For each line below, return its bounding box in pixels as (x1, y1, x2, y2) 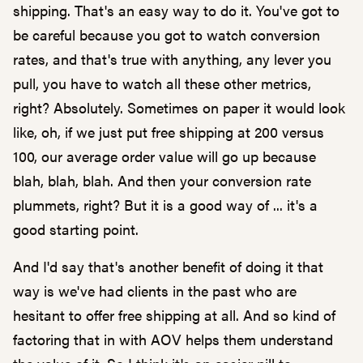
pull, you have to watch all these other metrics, (13, 73, 311, 93)
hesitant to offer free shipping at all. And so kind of (13, 305, 335, 325)
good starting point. (13, 219, 139, 239)
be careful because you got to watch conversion (13, 24, 320, 45)
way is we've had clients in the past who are (13, 280, 297, 301)
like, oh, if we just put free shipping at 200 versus (13, 122, 324, 142)
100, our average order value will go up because (13, 146, 316, 166)
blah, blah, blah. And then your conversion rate (13, 170, 311, 190)
